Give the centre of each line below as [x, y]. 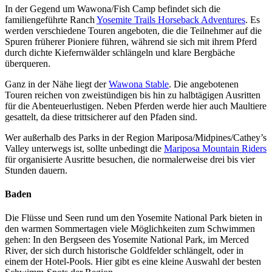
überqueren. [28, 63]
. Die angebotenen [204, 84]
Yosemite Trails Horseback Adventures [171, 19]
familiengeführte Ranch [51, 19]
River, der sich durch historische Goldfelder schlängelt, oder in [124, 251]
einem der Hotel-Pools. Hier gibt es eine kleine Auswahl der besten [133, 262]
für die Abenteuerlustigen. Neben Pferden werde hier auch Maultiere [136, 106]
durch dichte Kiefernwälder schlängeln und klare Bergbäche [120, 52]
